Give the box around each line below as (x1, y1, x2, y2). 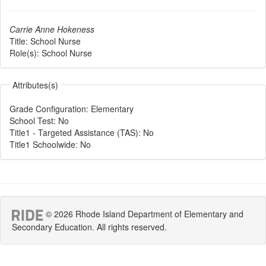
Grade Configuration (9, 103, 86, 115)
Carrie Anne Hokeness (9, 23, 94, 35)
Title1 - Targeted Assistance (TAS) (9, 126, 138, 138)
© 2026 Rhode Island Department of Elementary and (43, 208, 243, 220)
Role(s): (9, 47, 39, 59)
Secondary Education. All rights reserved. (12, 220, 167, 233)
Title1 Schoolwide (9, 138, 75, 150)
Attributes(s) (12, 79, 58, 91)
